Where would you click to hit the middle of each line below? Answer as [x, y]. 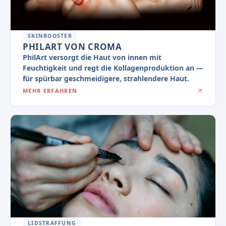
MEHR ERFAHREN [50, 91]
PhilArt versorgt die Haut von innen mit [92, 58]
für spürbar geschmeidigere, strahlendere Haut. [106, 79]
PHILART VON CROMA [72, 47]
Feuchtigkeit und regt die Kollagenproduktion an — [113, 68]
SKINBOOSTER [50, 36]
